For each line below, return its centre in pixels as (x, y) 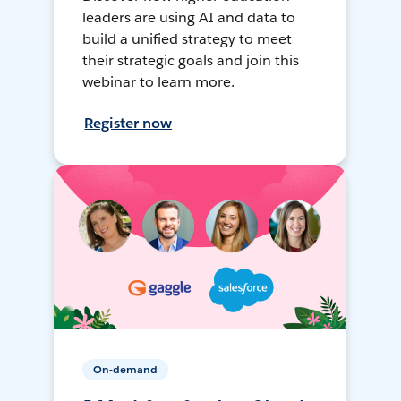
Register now (128, 124)
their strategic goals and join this (191, 61)
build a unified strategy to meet (187, 39)
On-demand (126, 370)
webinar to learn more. (159, 82)
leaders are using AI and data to (189, 18)
